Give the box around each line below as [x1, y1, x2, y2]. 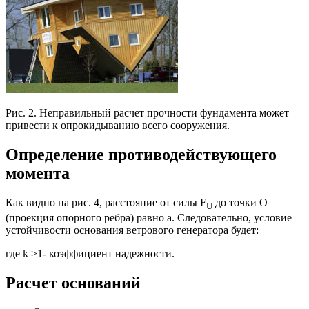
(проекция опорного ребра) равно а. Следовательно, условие [6, 211, 292, 223]
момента [6, 163, 70, 182]
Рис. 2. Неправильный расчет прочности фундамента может [6, 106, 289, 119]
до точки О [212, 196, 268, 208]
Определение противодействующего [6, 145, 277, 163]
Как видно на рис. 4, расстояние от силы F [6, 196, 206, 208]
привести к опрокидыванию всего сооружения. [6, 119, 230, 131]
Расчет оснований [6, 273, 141, 292]
